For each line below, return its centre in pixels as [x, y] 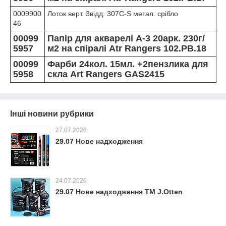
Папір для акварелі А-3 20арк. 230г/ [126, 38]
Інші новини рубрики [52, 114]
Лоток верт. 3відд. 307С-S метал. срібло [113, 14]
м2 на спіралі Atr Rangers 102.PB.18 [127, 48]
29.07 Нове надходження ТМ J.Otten [119, 192]
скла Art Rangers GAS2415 [106, 74]
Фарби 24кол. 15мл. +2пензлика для [128, 64]
